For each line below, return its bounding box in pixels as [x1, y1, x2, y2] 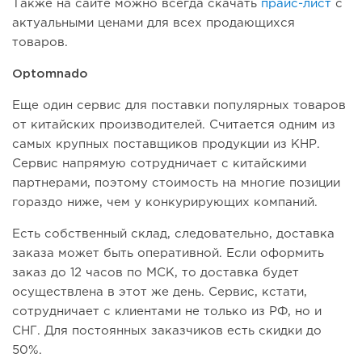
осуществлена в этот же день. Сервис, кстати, [12, 287, 307, 298]
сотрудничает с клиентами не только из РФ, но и [12, 306, 322, 318]
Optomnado [12, 69, 88, 80]
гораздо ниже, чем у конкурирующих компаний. [12, 197, 318, 208]
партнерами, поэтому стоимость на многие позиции [12, 178, 340, 189]
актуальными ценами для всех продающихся [12, 18, 295, 29]
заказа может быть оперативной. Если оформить [12, 248, 324, 259]
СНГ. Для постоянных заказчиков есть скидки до [12, 326, 322, 337]
